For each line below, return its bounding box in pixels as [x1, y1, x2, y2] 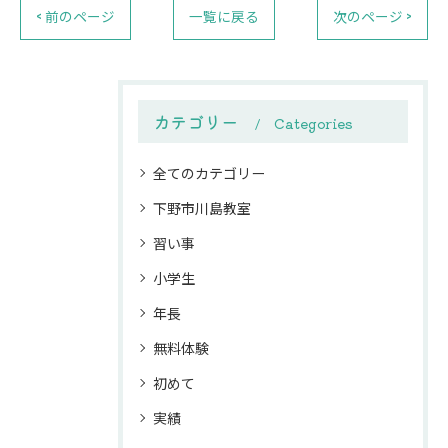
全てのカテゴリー [153, 162, 265, 183]
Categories [274, 113, 353, 133]
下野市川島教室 [153, 197, 251, 218]
